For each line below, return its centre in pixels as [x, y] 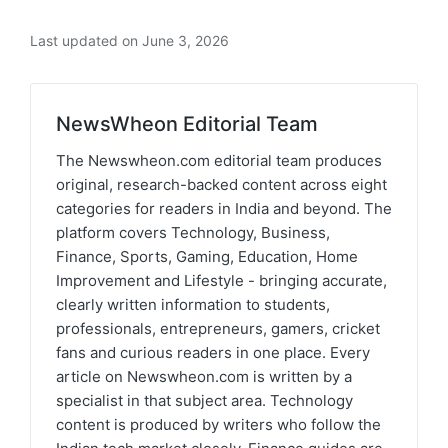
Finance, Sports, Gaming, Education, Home [207, 257]
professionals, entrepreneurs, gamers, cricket [218, 329]
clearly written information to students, [193, 305]
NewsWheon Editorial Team [187, 124]
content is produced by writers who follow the [218, 425]
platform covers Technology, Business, [193, 233]
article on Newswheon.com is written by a [204, 377]
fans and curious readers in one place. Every [213, 353]
